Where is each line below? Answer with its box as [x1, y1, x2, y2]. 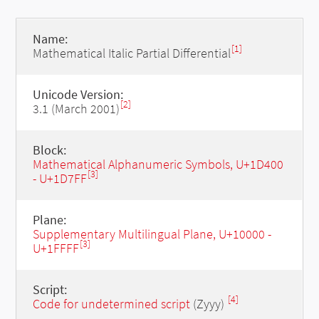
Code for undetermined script [32, 296, 190, 312]
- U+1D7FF [32, 170, 87, 187]
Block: [32, 142, 66, 158]
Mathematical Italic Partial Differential [32, 45, 231, 61]
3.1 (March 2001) [32, 100, 120, 117]
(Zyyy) [189, 296, 227, 312]
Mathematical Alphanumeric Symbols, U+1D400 [32, 156, 283, 172]
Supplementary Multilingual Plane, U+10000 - [32, 226, 271, 242]
